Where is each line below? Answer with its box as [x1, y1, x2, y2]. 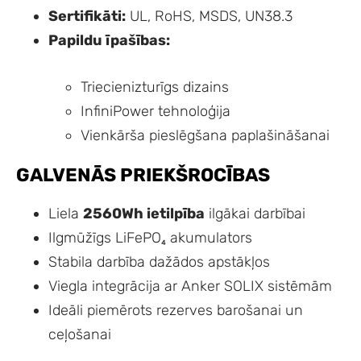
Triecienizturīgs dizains [81, 78, 229, 97]
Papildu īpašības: [48, 31, 170, 49]
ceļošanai [48, 326, 111, 344]
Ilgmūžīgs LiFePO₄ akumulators [48, 229, 252, 247]
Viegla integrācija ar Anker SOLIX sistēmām [48, 277, 332, 296]
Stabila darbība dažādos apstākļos [48, 253, 270, 272]
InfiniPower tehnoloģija [81, 102, 230, 121]
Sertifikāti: [48, 6, 126, 25]
